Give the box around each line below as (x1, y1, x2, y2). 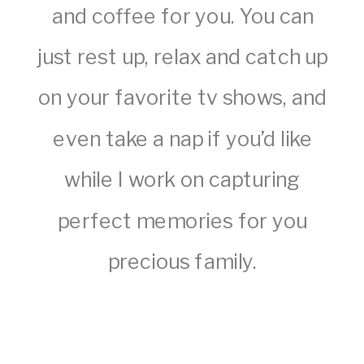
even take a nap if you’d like (53, 127, 313, 151)
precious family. (108, 249, 258, 274)
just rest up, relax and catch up (37, 45, 328, 69)
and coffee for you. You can (51, 4, 314, 28)
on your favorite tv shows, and (37, 85, 327, 110)
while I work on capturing (64, 167, 301, 193)
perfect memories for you (58, 209, 308, 233)
